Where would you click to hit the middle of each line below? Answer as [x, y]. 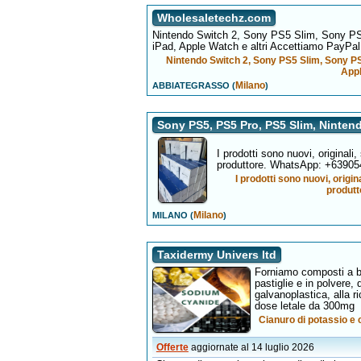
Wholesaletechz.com [214, 18]
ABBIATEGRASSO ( [193, 85]
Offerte [172, 347]
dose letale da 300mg [304, 306]
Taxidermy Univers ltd [216, 255]
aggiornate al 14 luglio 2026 [252, 347]
